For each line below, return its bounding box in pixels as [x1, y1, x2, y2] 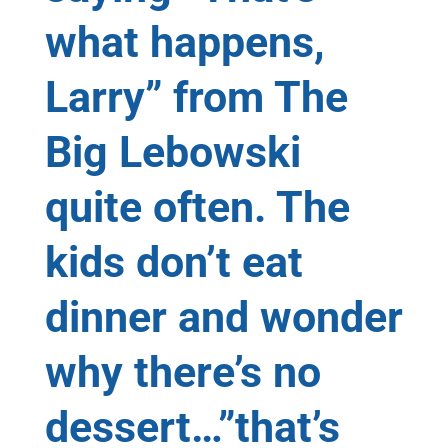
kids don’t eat [44, 236, 303, 287]
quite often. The [44, 181, 350, 232]
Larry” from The [44, 71, 348, 122]
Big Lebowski [44, 126, 301, 177]
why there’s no [44, 346, 321, 397]
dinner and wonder [44, 291, 403, 342]
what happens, [44, 16, 325, 67]
